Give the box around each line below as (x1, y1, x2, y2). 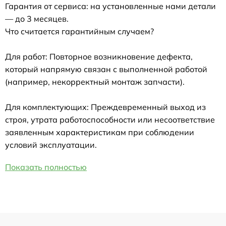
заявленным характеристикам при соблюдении (5, 127, 194, 137)
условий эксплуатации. (5, 139, 97, 150)
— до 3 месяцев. (5, 13, 69, 24)
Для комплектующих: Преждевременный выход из (5, 101, 206, 112)
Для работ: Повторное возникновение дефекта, (5, 51, 193, 62)
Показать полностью (5, 161, 87, 172)
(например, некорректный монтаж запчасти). (5, 76, 185, 87)
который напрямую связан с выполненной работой (5, 64, 207, 74)
